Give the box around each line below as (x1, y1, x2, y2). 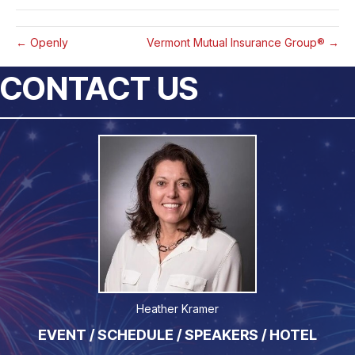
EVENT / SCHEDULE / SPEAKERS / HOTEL (38, 326, 317, 344)
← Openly (16, 36, 68, 50)
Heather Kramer (136, 302, 219, 316)
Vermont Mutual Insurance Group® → (147, 36, 339, 50)
